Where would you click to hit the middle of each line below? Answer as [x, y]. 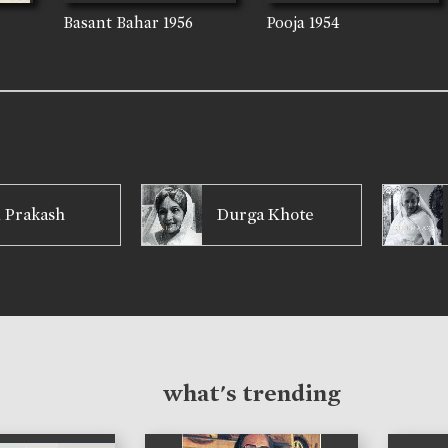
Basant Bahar [111, 23]
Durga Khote [265, 215]
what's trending [251, 393]
